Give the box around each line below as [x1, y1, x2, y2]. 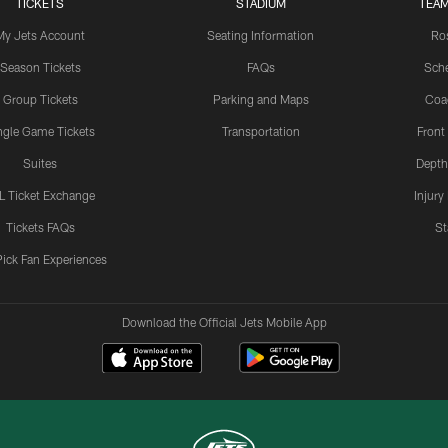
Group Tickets [2, 92, 78, 106]
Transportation [221, 124, 300, 138]
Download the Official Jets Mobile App [121, 315, 327, 329]
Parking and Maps [212, 92, 309, 106]
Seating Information [207, 28, 314, 42]
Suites [23, 156, 57, 170]
